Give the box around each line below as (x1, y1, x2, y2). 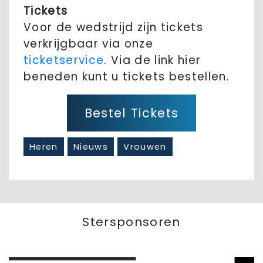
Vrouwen (123, 141, 167, 153)
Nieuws (73, 141, 109, 153)
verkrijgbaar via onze (23, 36, 153, 52)
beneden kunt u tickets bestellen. (23, 69, 230, 85)
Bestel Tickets (84, 104, 179, 122)
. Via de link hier (104, 52, 201, 69)
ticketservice (23, 52, 104, 69)
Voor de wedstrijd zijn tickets (23, 19, 203, 36)
